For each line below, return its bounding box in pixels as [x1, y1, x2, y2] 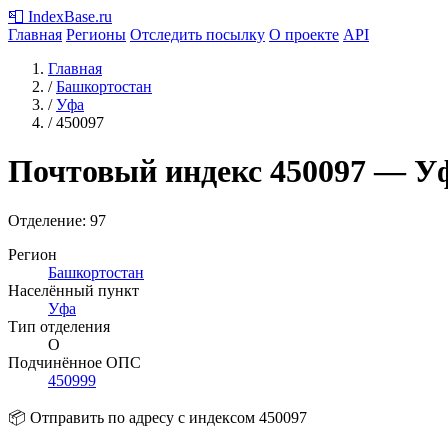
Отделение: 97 [8, 211, 106, 229]
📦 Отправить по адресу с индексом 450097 [8, 408, 307, 426]
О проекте [269, 26, 339, 43]
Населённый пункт [8, 281, 139, 299]
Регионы [66, 26, 126, 43]
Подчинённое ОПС [8, 353, 141, 371]
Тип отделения [8, 317, 110, 335]
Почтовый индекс [8, 153, 270, 190]
